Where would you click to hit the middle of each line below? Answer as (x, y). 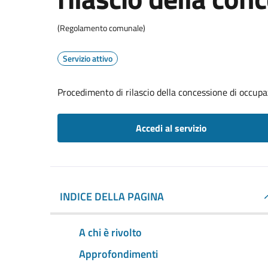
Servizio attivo (88, 58)
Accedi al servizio (171, 128)
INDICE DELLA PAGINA (112, 197)
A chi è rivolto (110, 232)
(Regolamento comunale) (101, 28)
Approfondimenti (118, 254)
